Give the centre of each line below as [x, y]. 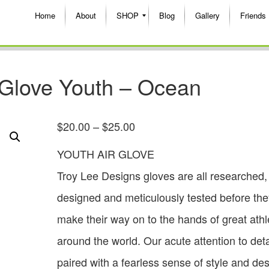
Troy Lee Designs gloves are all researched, [162, 175]
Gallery [207, 15]
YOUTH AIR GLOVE [105, 153]
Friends [253, 15]
